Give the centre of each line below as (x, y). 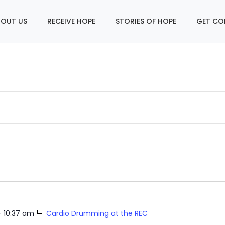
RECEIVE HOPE (71, 21)
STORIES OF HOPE (146, 21)
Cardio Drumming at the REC (97, 213)
